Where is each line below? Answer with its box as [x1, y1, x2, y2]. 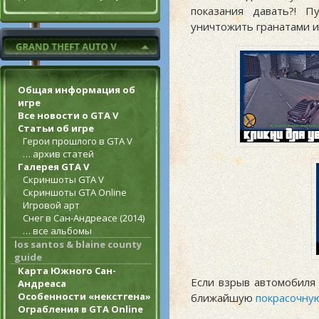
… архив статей [23, 147, 94, 161]
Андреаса [18, 277, 66, 291]
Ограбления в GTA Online [18, 303, 143, 316]
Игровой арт [23, 199, 80, 212]
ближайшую [190, 291, 256, 305]
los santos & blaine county [14, 238, 142, 251]
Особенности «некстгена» [18, 290, 151, 303]
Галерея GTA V [18, 160, 89, 174]
